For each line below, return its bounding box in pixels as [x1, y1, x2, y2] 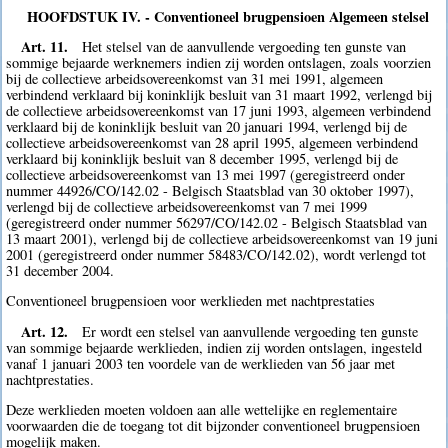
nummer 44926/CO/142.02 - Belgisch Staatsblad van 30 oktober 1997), [6, 180, 415, 200]
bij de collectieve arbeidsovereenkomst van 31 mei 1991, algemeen [6, 68, 384, 88]
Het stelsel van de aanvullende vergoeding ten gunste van [82, 36, 407, 56]
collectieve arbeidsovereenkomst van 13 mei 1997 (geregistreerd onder [6, 164, 406, 184]
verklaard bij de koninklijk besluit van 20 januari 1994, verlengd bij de [6, 116, 408, 136]
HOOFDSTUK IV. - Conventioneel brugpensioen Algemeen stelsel [26, 5, 429, 27]
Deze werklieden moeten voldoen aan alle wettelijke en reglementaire [6, 400, 398, 420]
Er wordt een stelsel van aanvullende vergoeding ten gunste [82, 321, 419, 341]
